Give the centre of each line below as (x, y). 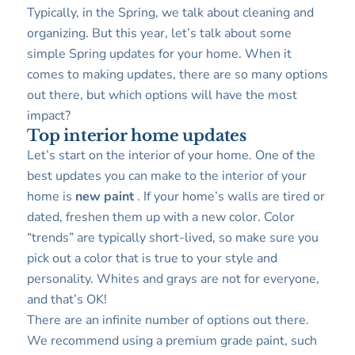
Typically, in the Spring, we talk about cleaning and (170, 13)
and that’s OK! (68, 300)
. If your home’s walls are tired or (229, 197)
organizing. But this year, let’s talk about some (159, 34)
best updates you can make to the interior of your (166, 176)
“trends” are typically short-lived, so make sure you (172, 238)
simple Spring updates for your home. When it (159, 54)
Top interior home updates (136, 136)
